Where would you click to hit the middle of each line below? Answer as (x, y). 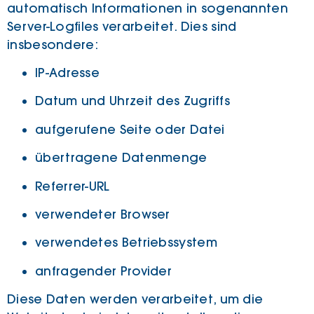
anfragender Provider (103, 271)
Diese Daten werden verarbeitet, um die (135, 300)
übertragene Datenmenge (121, 158)
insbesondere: (53, 45)
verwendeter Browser (103, 215)
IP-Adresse (67, 73)
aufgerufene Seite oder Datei (130, 129)
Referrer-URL (73, 186)
